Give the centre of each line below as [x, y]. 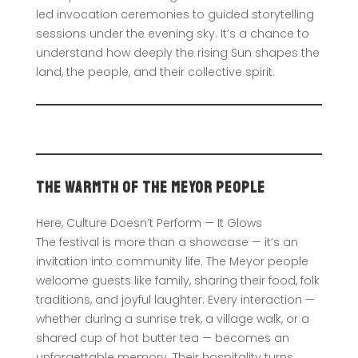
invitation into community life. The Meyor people [172, 261]
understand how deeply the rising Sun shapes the [177, 52]
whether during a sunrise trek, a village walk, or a [172, 318]
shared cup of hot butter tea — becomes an [162, 338]
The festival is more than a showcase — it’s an [167, 242]
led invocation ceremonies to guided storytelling [175, 14]
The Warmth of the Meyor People [150, 187]
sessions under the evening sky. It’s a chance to [172, 33]
